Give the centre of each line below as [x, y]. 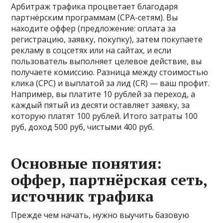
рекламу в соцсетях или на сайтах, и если [91, 50]
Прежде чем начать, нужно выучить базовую [100, 215]
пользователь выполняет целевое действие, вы [107, 61]
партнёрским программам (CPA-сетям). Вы [95, 17]
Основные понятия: [87, 163]
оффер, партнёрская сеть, [109, 179]
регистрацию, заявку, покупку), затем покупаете [107, 39]
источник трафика [83, 196]
